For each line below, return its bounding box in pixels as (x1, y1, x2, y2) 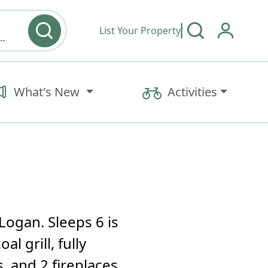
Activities (167, 84, 217, 100)
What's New (14, 84, 83, 100)
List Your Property (99, 24, 181, 37)
